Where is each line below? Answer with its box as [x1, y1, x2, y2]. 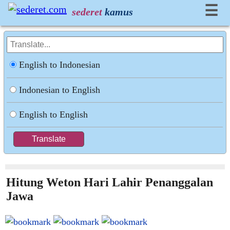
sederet [72, 6, 102, 17]
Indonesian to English [19, 85, 101, 95]
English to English [19, 109, 88, 120]
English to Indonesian [19, 60, 101, 70]
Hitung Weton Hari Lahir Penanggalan [6, 176, 213, 189]
